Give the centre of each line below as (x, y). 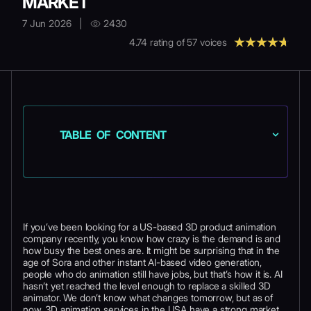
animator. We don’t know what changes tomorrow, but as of (148, 297)
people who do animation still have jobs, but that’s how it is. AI (153, 274)
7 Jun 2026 (47, 23)
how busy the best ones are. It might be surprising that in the (152, 250)
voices (212, 42)
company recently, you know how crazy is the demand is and (152, 238)
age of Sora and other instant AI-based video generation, (143, 262)
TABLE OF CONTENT (113, 135)
